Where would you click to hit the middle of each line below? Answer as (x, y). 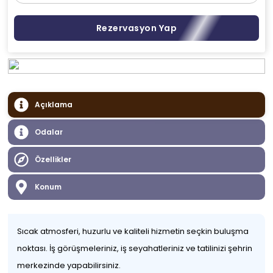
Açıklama (54, 105)
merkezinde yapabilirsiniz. (69, 265)
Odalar (49, 132)
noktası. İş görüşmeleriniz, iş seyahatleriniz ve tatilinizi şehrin (135, 248)
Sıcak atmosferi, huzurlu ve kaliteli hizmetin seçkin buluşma (133, 231)
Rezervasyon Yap (136, 28)
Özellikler (53, 159)
